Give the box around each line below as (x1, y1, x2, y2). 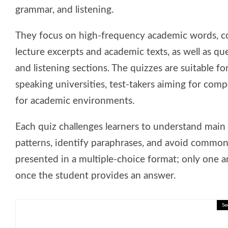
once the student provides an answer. (15, 170, 176, 181)
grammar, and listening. (15, 5, 113, 15)
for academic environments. (15, 96, 134, 106)
